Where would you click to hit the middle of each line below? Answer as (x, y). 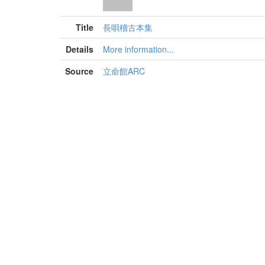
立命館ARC (124, 71)
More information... (138, 49)
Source (79, 71)
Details (80, 49)
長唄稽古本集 (128, 27)
